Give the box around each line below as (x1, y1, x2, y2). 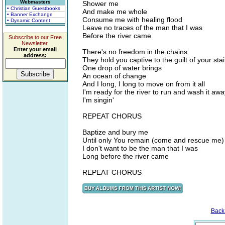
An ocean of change (82, 72, 146, 80)
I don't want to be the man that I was (82, 144, 198, 152)
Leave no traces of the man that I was (82, 24, 202, 32)
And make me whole (82, 8, 147, 16)
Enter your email (14, 46, 57, 52)
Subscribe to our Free (9, 34, 62, 40)
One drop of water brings (82, 64, 162, 72)
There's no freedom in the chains (82, 48, 187, 56)
